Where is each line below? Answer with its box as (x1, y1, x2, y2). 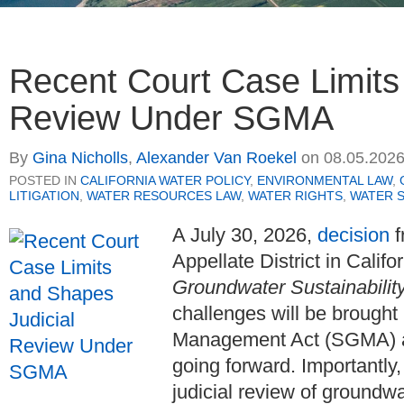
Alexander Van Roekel (136, 149, 297, 168)
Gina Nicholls (32, 149, 128, 168)
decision (317, 224, 390, 247)
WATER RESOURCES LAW (87, 188, 241, 204)
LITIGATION (9, 188, 79, 204)
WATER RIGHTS (248, 188, 343, 204)
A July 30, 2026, (172, 224, 317, 247)
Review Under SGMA (9, 98, 334, 137)
